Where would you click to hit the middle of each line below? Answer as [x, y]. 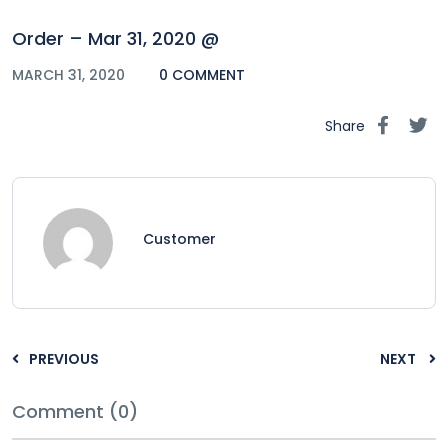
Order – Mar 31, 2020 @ [115, 38]
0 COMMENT [202, 74]
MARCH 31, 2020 [70, 74]
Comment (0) [75, 411]
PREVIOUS [64, 358]
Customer [179, 238]
